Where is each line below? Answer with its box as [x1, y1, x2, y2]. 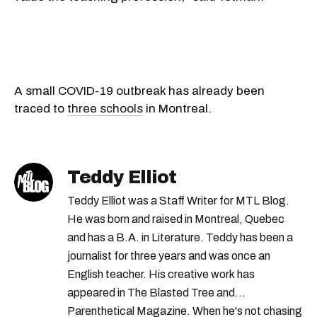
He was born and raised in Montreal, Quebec [67, 212, 284, 225]
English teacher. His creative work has [67, 267, 255, 280]
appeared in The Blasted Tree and [67, 286, 235, 299]
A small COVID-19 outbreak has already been [14, 83, 265, 98]
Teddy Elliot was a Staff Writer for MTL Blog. [67, 194, 289, 207]
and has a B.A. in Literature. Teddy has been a [67, 231, 293, 243]
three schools [67, 101, 143, 115]
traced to [14, 101, 67, 115]
